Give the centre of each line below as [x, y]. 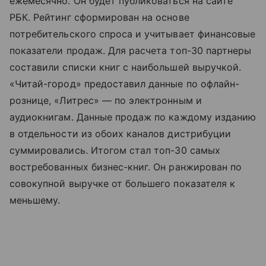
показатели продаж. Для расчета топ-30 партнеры [131, 51]
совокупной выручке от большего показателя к [123, 184]
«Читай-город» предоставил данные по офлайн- [125, 84]
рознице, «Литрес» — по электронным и [106, 101]
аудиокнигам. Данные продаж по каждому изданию [133, 117]
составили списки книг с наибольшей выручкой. [126, 67]
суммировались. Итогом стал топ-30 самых [115, 151]
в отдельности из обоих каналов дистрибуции [121, 134]
